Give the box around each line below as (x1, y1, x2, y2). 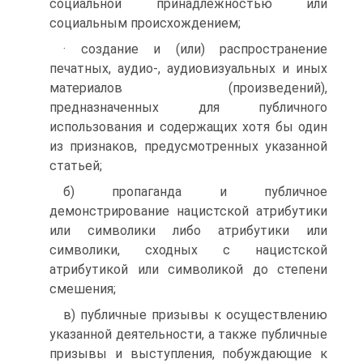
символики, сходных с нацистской (49, 242, 327, 258)
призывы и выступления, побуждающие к (49, 346, 327, 361)
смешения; (49, 281, 116, 297)
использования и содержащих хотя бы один (49, 119, 327, 135)
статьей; (49, 158, 102, 173)
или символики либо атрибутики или (49, 223, 327, 238)
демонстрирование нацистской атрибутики (49, 203, 327, 219)
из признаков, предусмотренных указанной (49, 139, 327, 154)
